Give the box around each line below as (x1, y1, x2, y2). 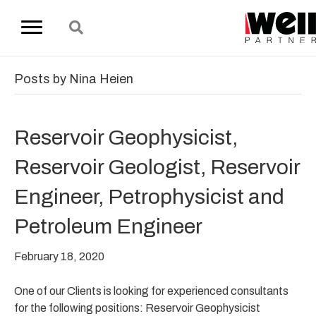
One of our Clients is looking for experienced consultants (14, 284, 288, 297)
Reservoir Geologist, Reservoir (14, 155, 300, 178)
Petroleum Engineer (14, 214, 202, 238)
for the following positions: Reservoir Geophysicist (14, 301, 260, 314)
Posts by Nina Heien (14, 71, 133, 86)
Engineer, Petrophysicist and (14, 185, 284, 208)
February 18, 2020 (14, 250, 104, 262)
